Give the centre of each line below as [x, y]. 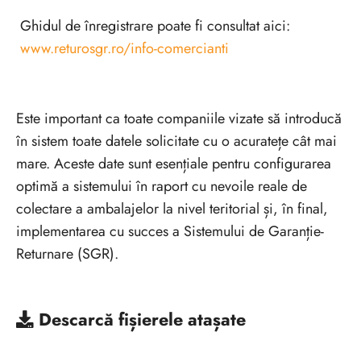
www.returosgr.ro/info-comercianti [124, 48]
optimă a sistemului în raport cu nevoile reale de [162, 186]
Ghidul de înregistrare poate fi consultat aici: [155, 25]
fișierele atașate [182, 319]
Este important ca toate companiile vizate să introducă [179, 118]
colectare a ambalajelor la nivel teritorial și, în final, [172, 208]
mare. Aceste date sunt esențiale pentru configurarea [174, 163]
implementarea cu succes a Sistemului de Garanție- [170, 231]
